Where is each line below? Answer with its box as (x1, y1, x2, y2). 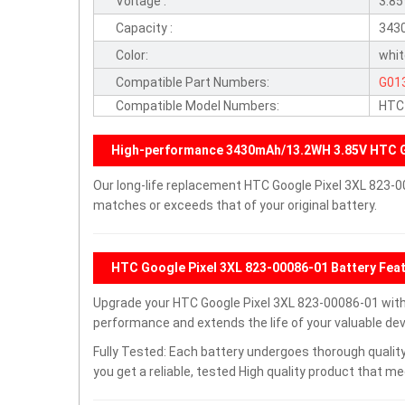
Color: (116, 48, 148, 62)
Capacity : (116, 21, 173, 35)
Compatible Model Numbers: (116, 99, 279, 113)
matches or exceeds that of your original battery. (93, 198, 377, 212)
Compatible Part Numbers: (116, 75, 269, 89)
